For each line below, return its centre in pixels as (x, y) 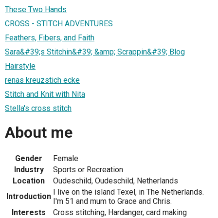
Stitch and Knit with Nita (45, 94)
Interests (29, 212)
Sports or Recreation (88, 169)
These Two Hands (36, 9)
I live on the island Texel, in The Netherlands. (128, 192)
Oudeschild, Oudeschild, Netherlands (116, 181)
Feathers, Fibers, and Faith (50, 37)
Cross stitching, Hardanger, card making (120, 212)
